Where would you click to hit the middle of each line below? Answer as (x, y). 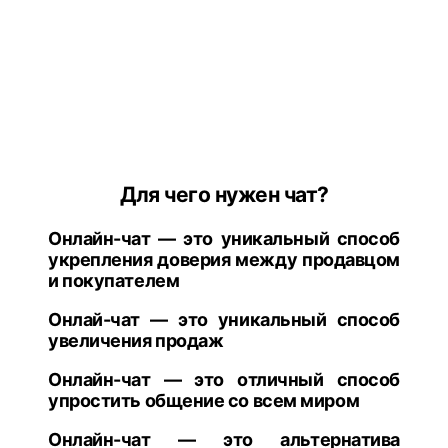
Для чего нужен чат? (224, 195)
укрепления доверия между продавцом (224, 260)
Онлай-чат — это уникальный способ (224, 320)
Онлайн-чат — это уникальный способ (224, 239)
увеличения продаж (136, 341)
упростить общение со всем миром (204, 401)
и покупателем (114, 281)
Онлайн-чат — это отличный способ (224, 380)
